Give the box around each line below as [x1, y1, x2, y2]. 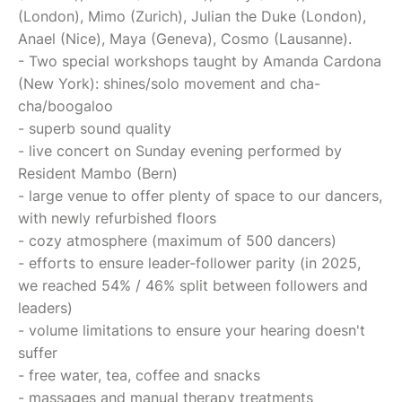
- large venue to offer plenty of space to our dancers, [18, 186, 382, 205]
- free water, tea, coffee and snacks [18, 365, 260, 384]
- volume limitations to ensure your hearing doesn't [18, 320, 365, 339]
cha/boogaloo [18, 96, 113, 115]
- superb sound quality [18, 118, 171, 137]
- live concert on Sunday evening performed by [18, 141, 342, 160]
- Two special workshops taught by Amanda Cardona [18, 51, 381, 70]
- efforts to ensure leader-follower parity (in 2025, [18, 253, 361, 272]
